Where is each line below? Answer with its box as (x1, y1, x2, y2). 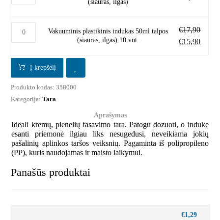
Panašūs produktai (11, 165, 91, 178)
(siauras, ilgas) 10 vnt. (77, 36, 139, 44)
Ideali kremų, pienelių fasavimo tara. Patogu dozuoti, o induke (11, 120, 209, 129)
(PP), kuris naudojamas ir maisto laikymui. (11, 148, 143, 157)
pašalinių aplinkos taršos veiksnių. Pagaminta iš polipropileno (11, 138, 209, 147)
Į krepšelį (30, 63, 56, 71)
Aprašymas (93, 111, 127, 119)
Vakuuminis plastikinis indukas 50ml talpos (48, 27, 168, 35)
